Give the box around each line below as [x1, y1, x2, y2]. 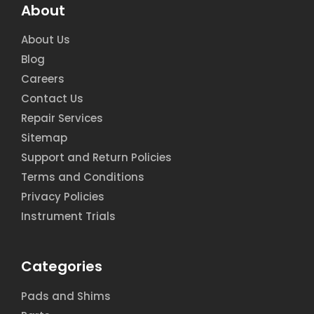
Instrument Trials [21, 209, 116, 224]
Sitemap [21, 130, 67, 146]
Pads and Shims [21, 288, 111, 303]
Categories [21, 257, 102, 277]
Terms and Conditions [21, 170, 144, 185]
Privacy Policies [21, 189, 104, 205]
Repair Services [21, 111, 103, 126]
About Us [21, 32, 70, 48]
